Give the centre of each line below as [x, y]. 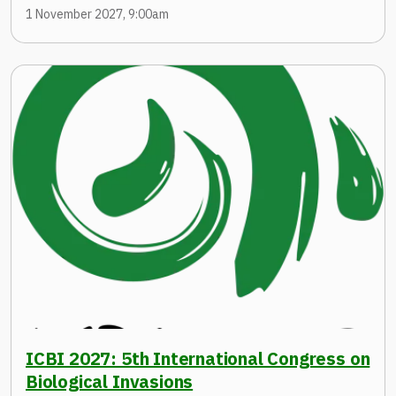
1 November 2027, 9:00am [97, 14]
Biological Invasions [110, 382]
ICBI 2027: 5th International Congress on [198, 359]
